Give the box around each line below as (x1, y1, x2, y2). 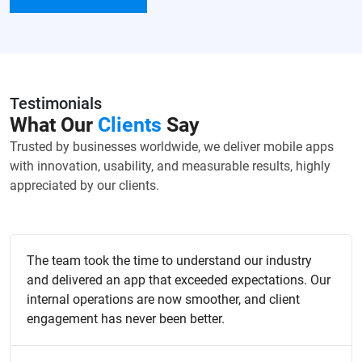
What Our (10, 113, 98, 137)
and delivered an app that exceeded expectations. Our (27, 272, 330, 288)
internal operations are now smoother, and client (27, 292, 300, 308)
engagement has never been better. (27, 311, 225, 327)
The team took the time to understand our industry (27, 253, 312, 269)
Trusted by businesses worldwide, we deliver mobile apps (10, 139, 334, 155)
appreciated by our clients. (10, 178, 159, 194)
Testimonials (10, 94, 102, 114)
